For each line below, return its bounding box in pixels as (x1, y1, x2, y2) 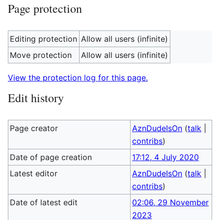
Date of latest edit (10, 197, 78, 207)
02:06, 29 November (132, 197, 209, 207)
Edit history (8, 90, 64, 106)
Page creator (10, 123, 58, 133)
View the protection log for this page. (8, 73, 148, 82)
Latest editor (10, 168, 58, 178)
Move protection (10, 50, 72, 60)
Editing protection (10, 34, 78, 44)
